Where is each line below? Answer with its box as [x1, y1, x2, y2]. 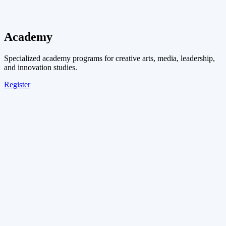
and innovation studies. [4, 63, 77, 72]
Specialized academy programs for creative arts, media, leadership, [4, 54, 215, 63]
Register [4, 80, 30, 89]
